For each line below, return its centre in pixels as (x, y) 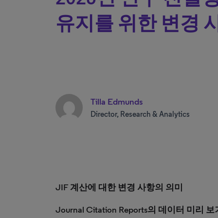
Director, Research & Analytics (140, 114)
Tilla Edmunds (117, 101)
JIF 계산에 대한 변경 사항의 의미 (119, 187)
